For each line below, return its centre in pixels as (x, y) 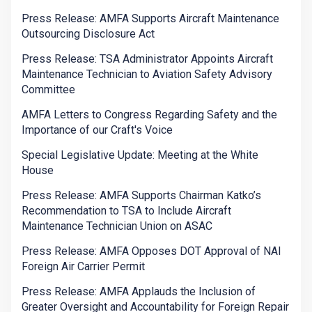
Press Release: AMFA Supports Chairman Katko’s (141, 196)
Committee (48, 90)
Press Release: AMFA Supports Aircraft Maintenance (150, 19)
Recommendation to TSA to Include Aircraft (126, 211)
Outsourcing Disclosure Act (88, 34)
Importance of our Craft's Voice (97, 130)
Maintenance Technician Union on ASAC (117, 226)
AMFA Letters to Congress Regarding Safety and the (149, 115)
